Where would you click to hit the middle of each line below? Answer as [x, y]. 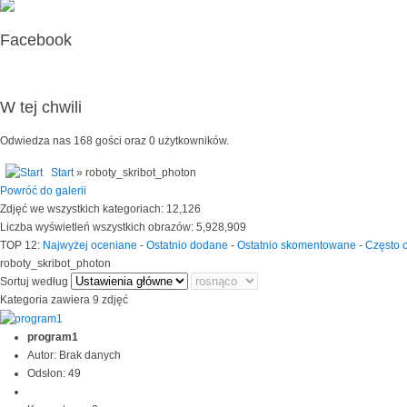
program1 [53, 338]
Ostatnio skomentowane [297, 246]
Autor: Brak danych [74, 356]
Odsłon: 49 [54, 374]
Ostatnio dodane [187, 246]
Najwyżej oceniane [90, 246]
